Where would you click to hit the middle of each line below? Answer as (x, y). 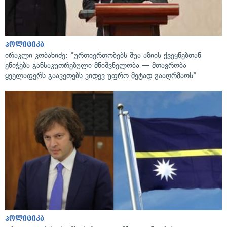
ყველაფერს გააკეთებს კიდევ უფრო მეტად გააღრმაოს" (101, 76)
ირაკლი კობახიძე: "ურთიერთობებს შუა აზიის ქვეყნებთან (103, 55)
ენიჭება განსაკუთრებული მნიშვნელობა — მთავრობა (96, 66)
